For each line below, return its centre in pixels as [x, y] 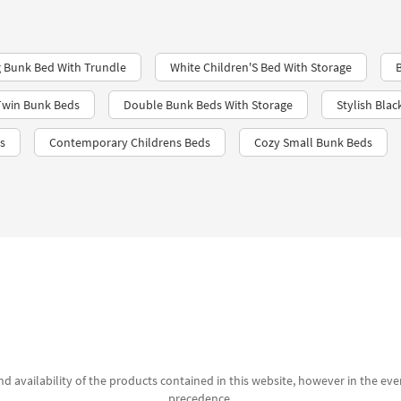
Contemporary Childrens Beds [130, 142]
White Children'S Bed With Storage [261, 67]
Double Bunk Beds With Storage [208, 105]
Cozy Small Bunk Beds [313, 142]
